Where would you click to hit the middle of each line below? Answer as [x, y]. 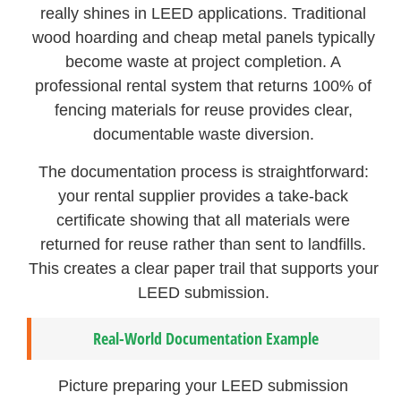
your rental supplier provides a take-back [204, 196]
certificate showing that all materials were [204, 220]
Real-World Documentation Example [205, 339]
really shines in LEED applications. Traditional [204, 14]
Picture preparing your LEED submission [204, 386]
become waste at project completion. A [204, 62]
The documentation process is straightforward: [203, 171]
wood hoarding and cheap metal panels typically [203, 38]
